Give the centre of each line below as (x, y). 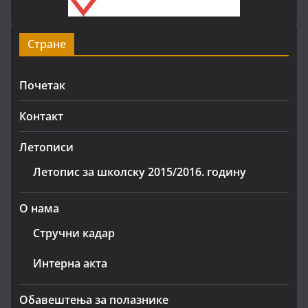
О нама (39, 209)
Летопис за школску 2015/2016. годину (140, 172)
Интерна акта (70, 264)
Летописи (46, 147)
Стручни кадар (74, 233)
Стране (47, 44)
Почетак (42, 86)
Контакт (41, 117)
